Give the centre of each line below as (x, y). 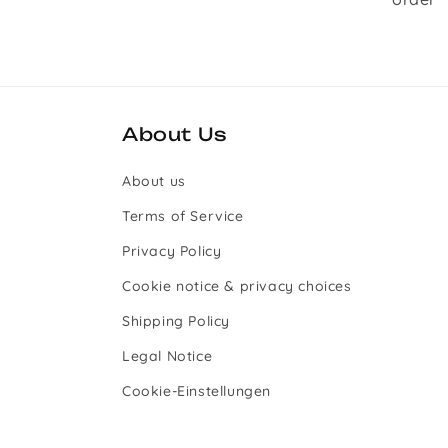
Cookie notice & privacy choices (237, 286)
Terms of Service (183, 216)
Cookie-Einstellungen (196, 391)
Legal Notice (167, 356)
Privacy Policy (172, 251)
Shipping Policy (176, 321)
